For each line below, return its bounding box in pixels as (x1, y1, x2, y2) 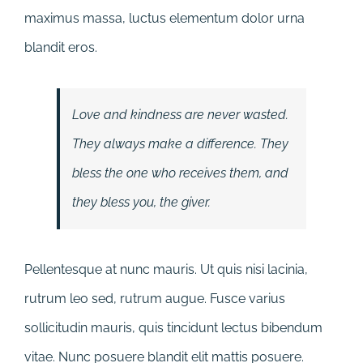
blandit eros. (24, 40, 97, 56)
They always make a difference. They (72, 136, 288, 152)
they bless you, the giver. (72, 194, 211, 211)
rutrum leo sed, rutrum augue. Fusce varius (24, 291, 285, 307)
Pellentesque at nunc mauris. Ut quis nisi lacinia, (24, 262, 308, 278)
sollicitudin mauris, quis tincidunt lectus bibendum (24, 320, 322, 336)
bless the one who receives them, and (72, 165, 288, 181)
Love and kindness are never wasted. (72, 107, 288, 123)
